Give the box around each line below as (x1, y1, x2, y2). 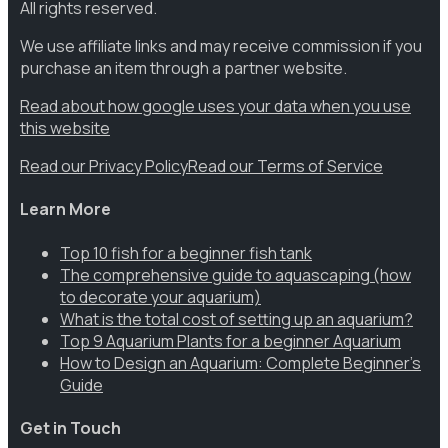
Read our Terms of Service (188, 154, 383, 177)
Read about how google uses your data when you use (20, 94, 411, 117)
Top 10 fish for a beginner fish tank (60, 241, 312, 264)
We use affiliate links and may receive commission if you (20, 34, 422, 57)
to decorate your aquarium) (60, 285, 261, 308)
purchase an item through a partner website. (20, 56, 347, 79)
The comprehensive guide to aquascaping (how (60, 263, 411, 286)
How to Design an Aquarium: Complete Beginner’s (60, 351, 421, 374)
